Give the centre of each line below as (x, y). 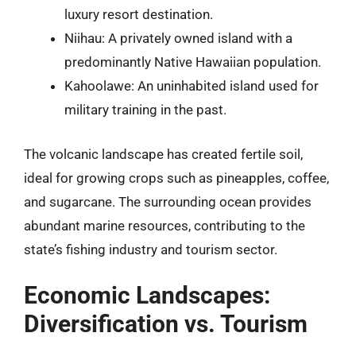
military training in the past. (145, 110)
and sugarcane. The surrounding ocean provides (168, 201)
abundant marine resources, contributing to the (164, 225)
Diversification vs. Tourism (166, 324)
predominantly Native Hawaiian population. (193, 62)
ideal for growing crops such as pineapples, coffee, (176, 178)
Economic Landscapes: (147, 295)
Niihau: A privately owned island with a (178, 38)
